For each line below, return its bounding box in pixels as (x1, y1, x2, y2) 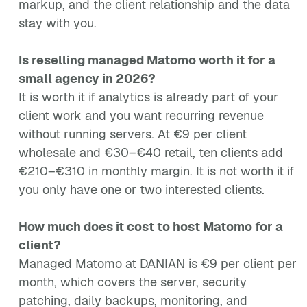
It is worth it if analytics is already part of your (19, 89, 278, 105)
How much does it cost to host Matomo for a (19, 219, 283, 234)
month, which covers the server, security (19, 274, 247, 290)
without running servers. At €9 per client (19, 126, 247, 142)
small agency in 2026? (19, 71, 156, 86)
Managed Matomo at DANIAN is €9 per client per (19, 256, 297, 271)
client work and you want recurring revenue (19, 108, 264, 123)
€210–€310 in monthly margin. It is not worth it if (19, 163, 294, 179)
